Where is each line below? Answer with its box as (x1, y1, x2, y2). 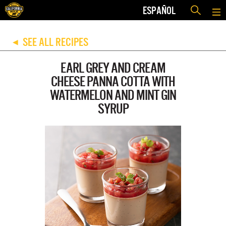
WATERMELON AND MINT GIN (50, 87, 176, 103)
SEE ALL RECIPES (22, 36, 88, 48)
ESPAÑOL (143, 4, 176, 16)
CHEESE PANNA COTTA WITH (51, 74, 175, 89)
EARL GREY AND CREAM (61, 60, 165, 76)
